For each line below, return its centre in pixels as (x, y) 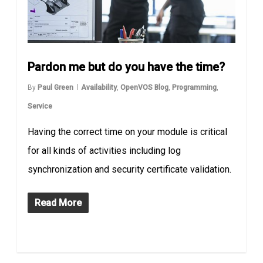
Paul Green (56, 87)
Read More (58, 203)
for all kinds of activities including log (104, 150)
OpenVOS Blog (145, 87)
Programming (195, 87)
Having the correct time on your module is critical (128, 131)
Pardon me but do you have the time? (127, 67)
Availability (99, 87)
